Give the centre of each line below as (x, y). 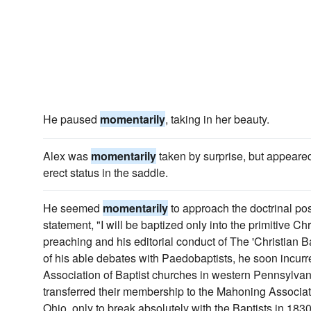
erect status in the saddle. (106, 173)
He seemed (73, 208)
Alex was (67, 156)
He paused (72, 119)
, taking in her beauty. (217, 119)
